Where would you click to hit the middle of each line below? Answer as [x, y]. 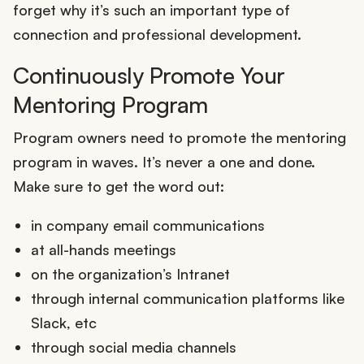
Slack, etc [63, 322]
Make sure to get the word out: [119, 186]
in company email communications [147, 225]
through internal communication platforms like [187, 298]
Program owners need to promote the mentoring [180, 137]
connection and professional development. [157, 35]
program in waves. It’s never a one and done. [164, 161]
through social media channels [133, 347]
